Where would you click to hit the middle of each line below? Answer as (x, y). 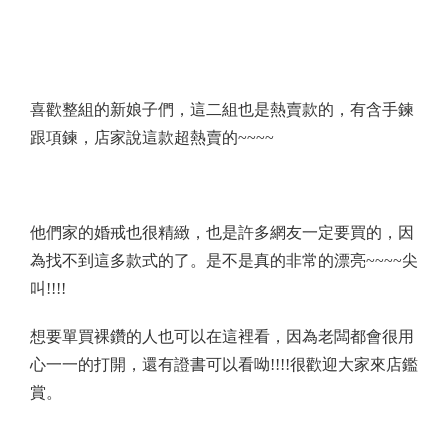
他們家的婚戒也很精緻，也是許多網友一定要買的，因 (222, 233)
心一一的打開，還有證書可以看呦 (150, 365)
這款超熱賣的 (190, 138)
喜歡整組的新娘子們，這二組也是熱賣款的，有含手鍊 (222, 110)
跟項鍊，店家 (78, 138)
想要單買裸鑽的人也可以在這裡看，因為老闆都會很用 (222, 337)
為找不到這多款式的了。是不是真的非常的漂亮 (198, 261)
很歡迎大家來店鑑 (354, 365)
